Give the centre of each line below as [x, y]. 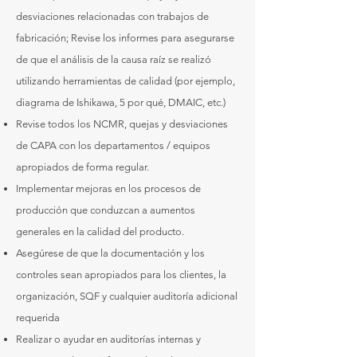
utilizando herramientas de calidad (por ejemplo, [126, 81]
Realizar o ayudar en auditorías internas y [108, 339]
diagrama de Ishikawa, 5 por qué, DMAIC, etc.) [121, 102]
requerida [38, 318]
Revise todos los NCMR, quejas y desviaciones [122, 124]
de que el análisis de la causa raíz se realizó [114, 59]
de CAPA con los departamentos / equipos [113, 145]
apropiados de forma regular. [82, 167]
